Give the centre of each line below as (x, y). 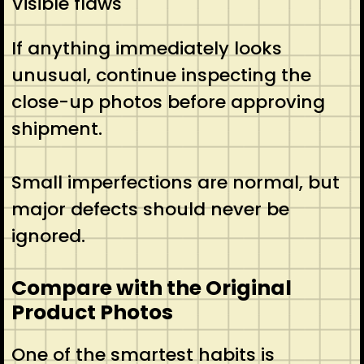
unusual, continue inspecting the (161, 75)
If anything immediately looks (146, 48)
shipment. (56, 128)
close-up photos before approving (168, 102)
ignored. (48, 236)
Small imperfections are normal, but (175, 182)
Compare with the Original (151, 288)
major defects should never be (150, 209)
